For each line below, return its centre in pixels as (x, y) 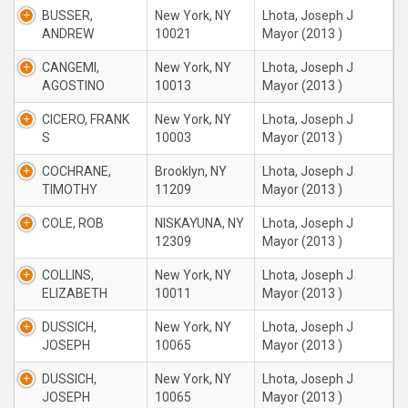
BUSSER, (67, 15)
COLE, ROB (73, 223)
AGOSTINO (73, 86)
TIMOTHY (70, 189)
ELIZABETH (75, 293)
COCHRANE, (76, 171)
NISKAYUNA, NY (199, 223)
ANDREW (68, 34)
